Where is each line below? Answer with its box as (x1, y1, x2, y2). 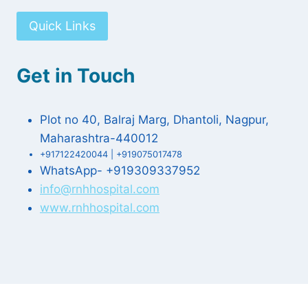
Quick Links (29, 19, 96, 34)
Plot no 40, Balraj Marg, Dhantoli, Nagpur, (40, 113, 269, 127)
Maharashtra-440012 (40, 131, 158, 146)
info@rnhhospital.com (40, 182, 159, 197)
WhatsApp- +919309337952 (40, 164, 200, 178)
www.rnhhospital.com (40, 201, 159, 215)
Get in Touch (16, 64, 135, 88)
